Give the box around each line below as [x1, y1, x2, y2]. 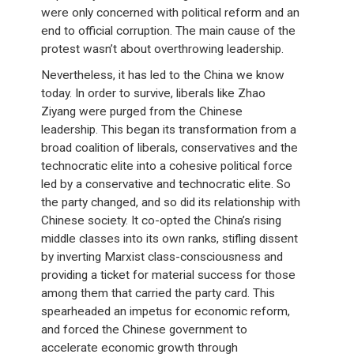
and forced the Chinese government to [41, 322, 248, 337]
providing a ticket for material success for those [41, 268, 296, 282]
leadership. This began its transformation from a [41, 122, 297, 137]
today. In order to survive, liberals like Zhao [41, 86, 266, 100]
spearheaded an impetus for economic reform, [41, 304, 291, 318]
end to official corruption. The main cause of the [41, 24, 296, 38]
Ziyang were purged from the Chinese [41, 104, 243, 119]
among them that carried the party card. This [41, 286, 276, 300]
